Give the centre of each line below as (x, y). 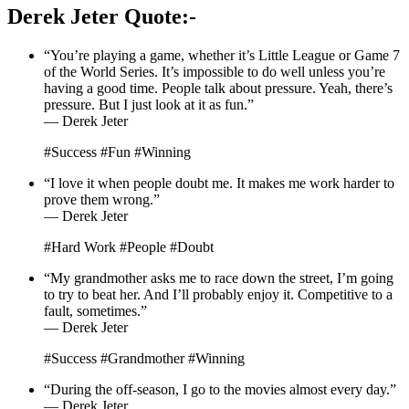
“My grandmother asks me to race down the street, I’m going (219, 278)
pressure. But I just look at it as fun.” (149, 105)
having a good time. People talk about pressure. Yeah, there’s (218, 89)
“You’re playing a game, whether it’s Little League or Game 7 (222, 56)
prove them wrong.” (102, 200)
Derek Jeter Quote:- (102, 17)
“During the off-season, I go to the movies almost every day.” (220, 390)
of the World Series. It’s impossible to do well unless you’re (215, 72)
